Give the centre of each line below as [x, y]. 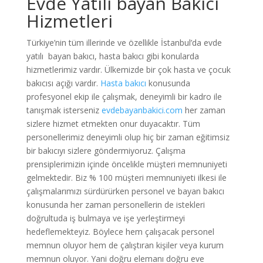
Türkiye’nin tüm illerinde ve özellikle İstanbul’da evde [124, 43]
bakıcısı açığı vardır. [63, 83]
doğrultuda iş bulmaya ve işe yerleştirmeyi [105, 218]
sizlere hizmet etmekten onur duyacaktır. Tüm [113, 124]
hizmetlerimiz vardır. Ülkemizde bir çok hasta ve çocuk [128, 70]
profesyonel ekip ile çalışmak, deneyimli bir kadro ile [124, 97]
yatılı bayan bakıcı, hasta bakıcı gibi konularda [112, 56]
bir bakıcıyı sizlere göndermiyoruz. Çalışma [106, 151]
